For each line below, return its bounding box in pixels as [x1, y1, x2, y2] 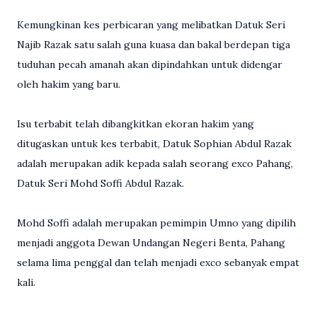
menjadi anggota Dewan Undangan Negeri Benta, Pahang [17, 236, 285, 249]
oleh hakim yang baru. [17, 77, 120, 91]
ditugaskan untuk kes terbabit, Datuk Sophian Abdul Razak [17, 137, 292, 150]
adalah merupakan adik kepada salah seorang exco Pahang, [17, 156, 293, 170]
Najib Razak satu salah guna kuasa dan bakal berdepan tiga [17, 38, 290, 51]
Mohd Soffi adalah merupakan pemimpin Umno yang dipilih [17, 216, 296, 229]
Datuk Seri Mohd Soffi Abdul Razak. [17, 176, 184, 190]
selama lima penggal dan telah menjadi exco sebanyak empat [17, 255, 299, 269]
